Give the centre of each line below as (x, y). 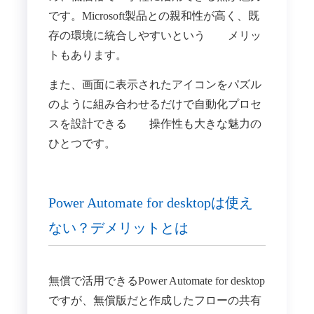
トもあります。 (87, 55)
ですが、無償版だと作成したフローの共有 (155, 300)
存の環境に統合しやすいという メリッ (155, 36)
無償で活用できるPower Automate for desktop (156, 280)
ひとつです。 (82, 144)
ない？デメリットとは (118, 227)
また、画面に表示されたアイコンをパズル (155, 85)
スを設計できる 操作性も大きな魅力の (155, 124)
